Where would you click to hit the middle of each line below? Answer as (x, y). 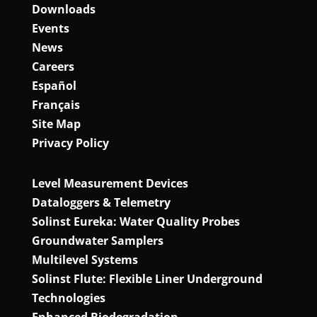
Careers (53, 66)
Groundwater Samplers (97, 240)
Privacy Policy (70, 143)
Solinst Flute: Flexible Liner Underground (147, 278)
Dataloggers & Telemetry (101, 202)
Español (54, 85)
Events (50, 28)
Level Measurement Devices (110, 183)
